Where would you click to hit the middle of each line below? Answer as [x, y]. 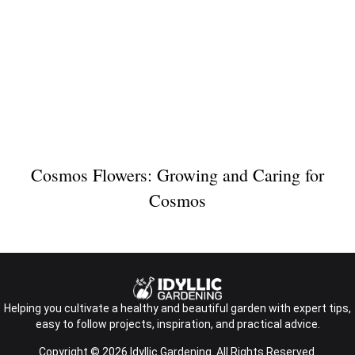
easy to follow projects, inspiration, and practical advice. [177, 324]
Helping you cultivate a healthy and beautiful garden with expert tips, [177, 309]
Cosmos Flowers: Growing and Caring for [177, 174]
